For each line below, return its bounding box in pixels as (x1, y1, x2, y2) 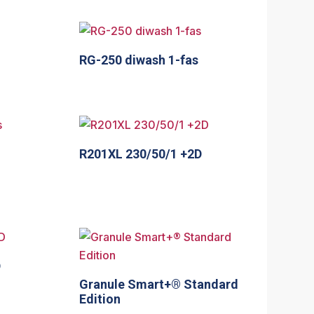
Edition (79, 291, 121, 306)
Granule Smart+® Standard (79, 276, 239, 292)
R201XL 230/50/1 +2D (79, 146, 203, 161)
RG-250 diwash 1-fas (79, 52, 199, 67)
